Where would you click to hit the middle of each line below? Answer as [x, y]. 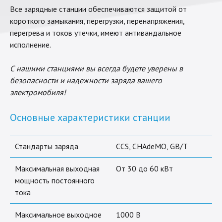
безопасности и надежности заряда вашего [86, 81]
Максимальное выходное [58, 215]
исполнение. [30, 45]
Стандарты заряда [47, 146]
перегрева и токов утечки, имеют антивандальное [96, 33]
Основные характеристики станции [90, 118]
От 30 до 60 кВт [144, 169]
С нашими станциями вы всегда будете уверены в [96, 69]
